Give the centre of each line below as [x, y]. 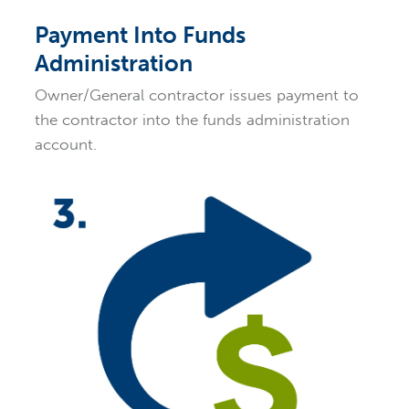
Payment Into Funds [140, 35]
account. [65, 144]
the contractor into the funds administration [192, 119]
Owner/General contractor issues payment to [196, 94]
